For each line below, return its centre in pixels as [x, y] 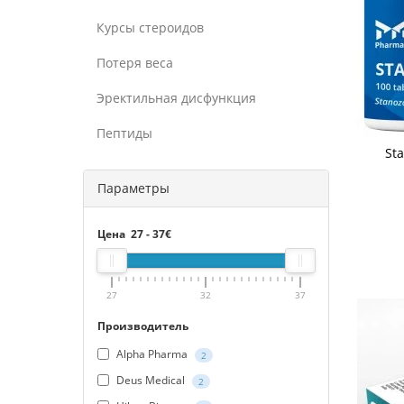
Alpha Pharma [152, 354]
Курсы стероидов [150, 28]
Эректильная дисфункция [176, 98]
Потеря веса [135, 63]
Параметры [133, 188]
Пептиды [124, 133]
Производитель [143, 326]
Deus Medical [151, 381]
